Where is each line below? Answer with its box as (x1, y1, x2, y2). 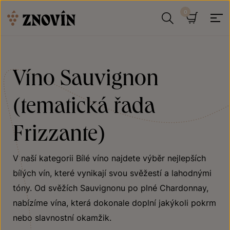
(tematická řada (13, 91, 155, 118)
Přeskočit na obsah (1, 2, 75, 12)
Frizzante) (13, 119, 105, 145)
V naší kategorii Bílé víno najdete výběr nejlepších (13, 153, 206, 163)
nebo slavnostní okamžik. (13, 213, 111, 223)
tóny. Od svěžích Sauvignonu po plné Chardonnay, (13, 183, 208, 193)
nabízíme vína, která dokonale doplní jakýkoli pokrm (13, 198, 216, 208)
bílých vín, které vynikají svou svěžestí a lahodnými (13, 168, 212, 178)
